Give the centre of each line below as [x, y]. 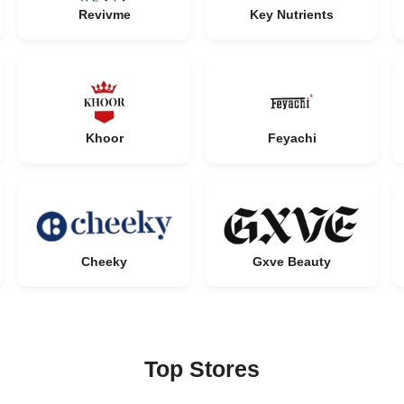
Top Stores [202, 369]
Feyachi [292, 138]
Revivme [104, 14]
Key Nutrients [292, 14]
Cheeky [104, 262]
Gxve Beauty [292, 262]
